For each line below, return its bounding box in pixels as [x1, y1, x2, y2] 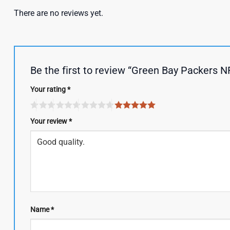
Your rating [30, 85, 67, 94]
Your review [30, 117, 69, 126]
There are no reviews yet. [14, 8, 103, 18]
